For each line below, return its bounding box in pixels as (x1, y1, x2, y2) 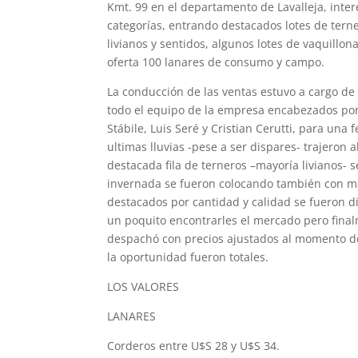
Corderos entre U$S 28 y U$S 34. (107, 338, 280, 354)
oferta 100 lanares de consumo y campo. (107, 54, 325, 70)
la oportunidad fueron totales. (107, 249, 269, 265)
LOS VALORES (107, 279, 180, 295)
